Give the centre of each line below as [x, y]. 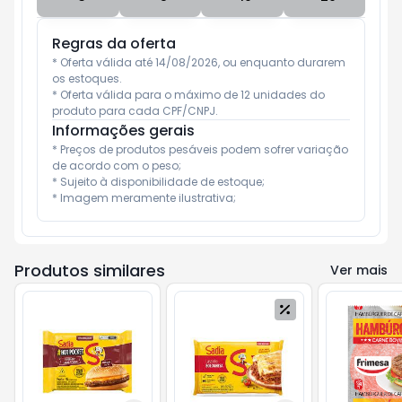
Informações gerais [123, 131]
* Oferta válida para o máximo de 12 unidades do [188, 95]
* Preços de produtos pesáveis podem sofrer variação [200, 149]
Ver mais [359, 270]
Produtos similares [90, 271]
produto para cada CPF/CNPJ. [135, 111]
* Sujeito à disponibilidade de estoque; [158, 182]
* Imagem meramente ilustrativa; [144, 198]
